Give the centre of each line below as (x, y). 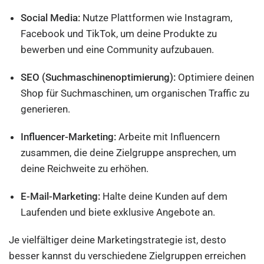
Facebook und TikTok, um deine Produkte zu (119, 34)
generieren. (45, 109)
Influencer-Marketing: (68, 137)
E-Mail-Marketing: (60, 196)
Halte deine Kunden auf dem (164, 196)
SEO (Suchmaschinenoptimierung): (98, 77)
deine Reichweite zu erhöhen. (85, 169)
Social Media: (51, 18)
